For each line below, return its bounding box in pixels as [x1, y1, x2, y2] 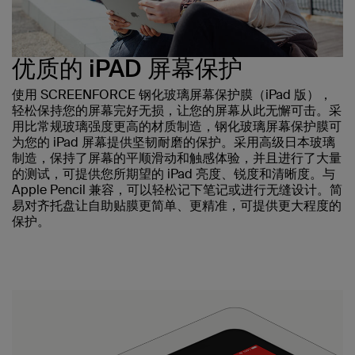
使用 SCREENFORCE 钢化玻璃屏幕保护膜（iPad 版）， [12, 86, 332, 103]
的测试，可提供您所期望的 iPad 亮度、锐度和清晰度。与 [12, 165, 335, 182]
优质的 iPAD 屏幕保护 [12, 52, 242, 84]
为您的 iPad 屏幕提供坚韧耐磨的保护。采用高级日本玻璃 [12, 133, 335, 151]
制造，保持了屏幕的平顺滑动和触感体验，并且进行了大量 [12, 149, 342, 166]
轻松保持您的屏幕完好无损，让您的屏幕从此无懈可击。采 [12, 101, 342, 119]
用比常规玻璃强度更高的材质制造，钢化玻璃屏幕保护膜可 [12, 117, 342, 135]
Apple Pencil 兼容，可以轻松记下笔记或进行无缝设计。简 [12, 181, 342, 198]
